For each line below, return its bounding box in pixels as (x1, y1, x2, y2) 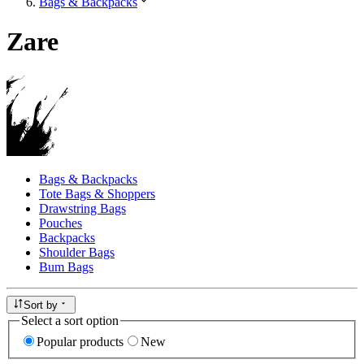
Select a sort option (21, 314, 119, 328)
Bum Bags (39, 259, 93, 274)
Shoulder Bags (39, 245, 115, 259)
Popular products (37, 334, 123, 349)
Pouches (39, 215, 82, 230)
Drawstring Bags (39, 201, 126, 215)
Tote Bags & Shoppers (39, 186, 155, 201)
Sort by (24, 299, 58, 312)
